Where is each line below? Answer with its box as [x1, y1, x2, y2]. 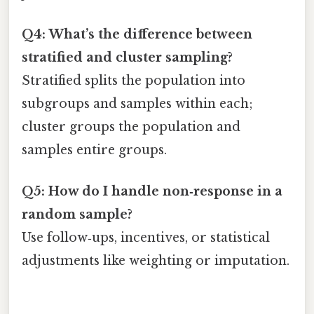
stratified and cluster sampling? [22, 49, 233, 65]
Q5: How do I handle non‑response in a [22, 184, 282, 200]
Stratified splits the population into [22, 72, 245, 88]
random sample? [22, 207, 132, 223]
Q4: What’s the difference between [22, 26, 252, 42]
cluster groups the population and [22, 118, 240, 135]
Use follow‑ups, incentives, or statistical [22, 230, 270, 246]
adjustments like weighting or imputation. [22, 253, 289, 269]
